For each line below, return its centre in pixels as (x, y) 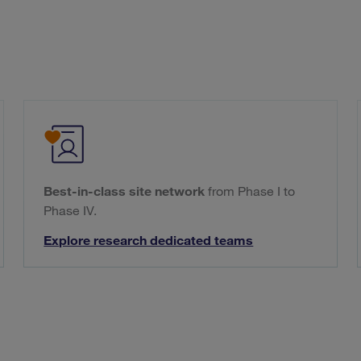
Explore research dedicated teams (149, 241)
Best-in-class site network (124, 191)
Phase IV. (71, 211)
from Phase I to (250, 191)
